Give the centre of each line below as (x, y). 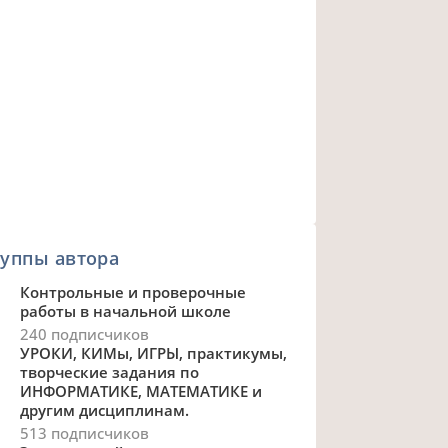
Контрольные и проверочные (132, 292)
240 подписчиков (84, 334)
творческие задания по (109, 372)
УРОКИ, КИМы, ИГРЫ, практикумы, (153, 353)
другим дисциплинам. (104, 410)
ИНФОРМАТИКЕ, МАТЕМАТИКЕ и (140, 391)
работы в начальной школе (125, 311)
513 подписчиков (84, 433)
